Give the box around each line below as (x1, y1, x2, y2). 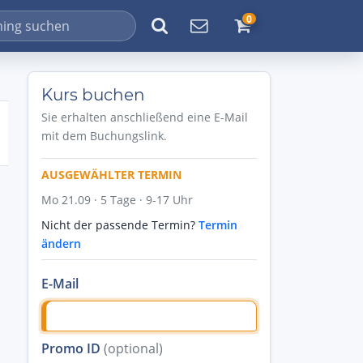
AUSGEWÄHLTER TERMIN (41, 167, 181, 182)
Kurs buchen (41, 85, 145, 105)
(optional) (104, 339, 163, 357)
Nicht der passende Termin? (41, 217, 199, 233)
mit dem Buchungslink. (41, 128, 167, 143)
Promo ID (41, 339, 104, 357)
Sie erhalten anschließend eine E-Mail (41, 109, 248, 125)
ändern (41, 236, 81, 251)
